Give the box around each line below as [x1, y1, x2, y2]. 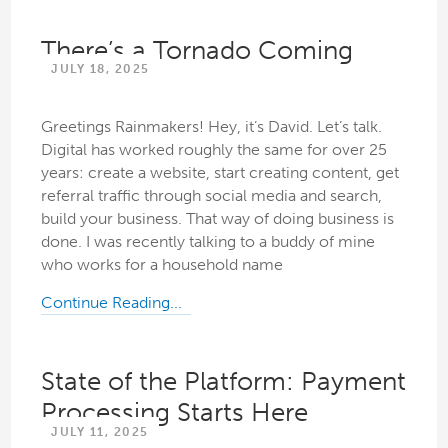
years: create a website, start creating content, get [41, 163, 400, 183]
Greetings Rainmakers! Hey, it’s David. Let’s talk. [41, 117, 383, 137]
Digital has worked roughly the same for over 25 [41, 140, 388, 160]
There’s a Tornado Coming [41, 35, 354, 67]
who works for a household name [41, 255, 284, 275]
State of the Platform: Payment [41, 366, 407, 398]
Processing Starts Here [41, 397, 309, 429]
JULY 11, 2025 [51, 424, 149, 439]
